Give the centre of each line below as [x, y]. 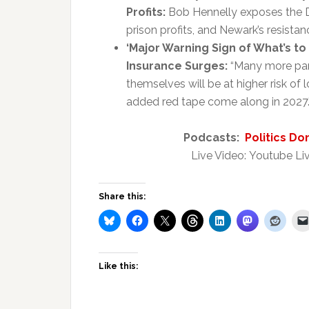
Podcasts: [212, 138]
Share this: [122, 197]
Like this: [118, 266]
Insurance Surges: [177, 66]
